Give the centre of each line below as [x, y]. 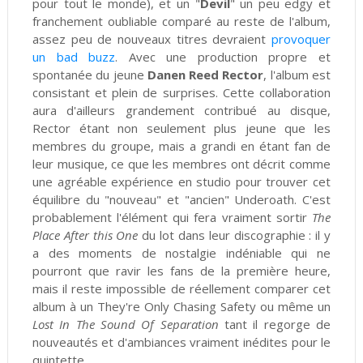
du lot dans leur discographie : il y [235, 235]
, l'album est [297, 75]
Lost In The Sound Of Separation [125, 325]
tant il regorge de [275, 325]
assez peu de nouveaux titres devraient [152, 39]
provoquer [301, 39]
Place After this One [85, 235]
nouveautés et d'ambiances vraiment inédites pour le [181, 342]
